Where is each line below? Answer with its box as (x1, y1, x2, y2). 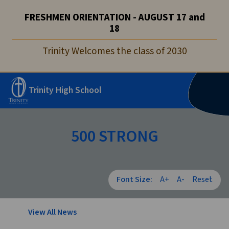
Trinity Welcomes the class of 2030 (42, 45, 187, 58)
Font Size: (117, 174, 152, 186)
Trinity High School (29, 84, 102, 97)
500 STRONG (71, 126, 158, 148)
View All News (28, 207, 77, 218)
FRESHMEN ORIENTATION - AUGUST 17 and (24, 11, 205, 24)
